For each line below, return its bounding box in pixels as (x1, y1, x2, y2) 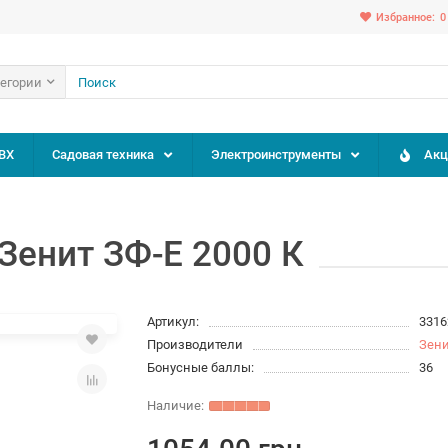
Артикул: (147, 314, 200, 329)
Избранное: (376, 10, 435, 24)
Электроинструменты (210, 147, 341, 162)
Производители (147, 337, 244, 352)
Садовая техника (52, 147, 155, 162)
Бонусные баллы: (147, 360, 255, 375)
